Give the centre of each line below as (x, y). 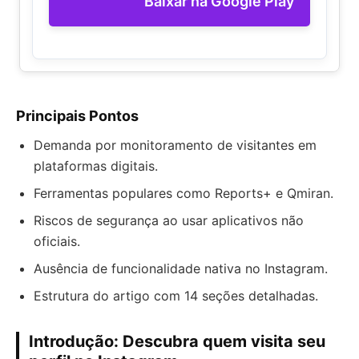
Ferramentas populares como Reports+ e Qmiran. (184, 193)
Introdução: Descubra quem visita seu (177, 341)
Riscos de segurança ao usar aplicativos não (169, 220)
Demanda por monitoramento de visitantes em (175, 145)
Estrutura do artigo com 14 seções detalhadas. (176, 296)
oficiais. (57, 241)
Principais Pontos (77, 116)
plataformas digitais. (96, 166)
